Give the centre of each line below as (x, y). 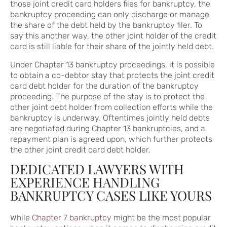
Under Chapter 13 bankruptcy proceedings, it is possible (112, 65)
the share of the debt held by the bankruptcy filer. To (106, 25)
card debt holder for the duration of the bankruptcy (104, 86)
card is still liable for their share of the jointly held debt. (112, 47)
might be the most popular (161, 218)
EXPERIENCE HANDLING (85, 182)
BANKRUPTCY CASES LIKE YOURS (111, 196)
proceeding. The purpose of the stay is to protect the (107, 97)
